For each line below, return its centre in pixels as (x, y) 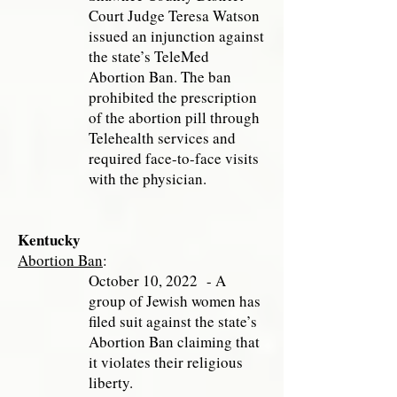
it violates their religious (166, 362)
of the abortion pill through (174, 117)
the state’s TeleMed (149, 56)
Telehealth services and (162, 138)
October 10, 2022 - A (157, 280)
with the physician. (148, 179)
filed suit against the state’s (173, 321)
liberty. (111, 382)
